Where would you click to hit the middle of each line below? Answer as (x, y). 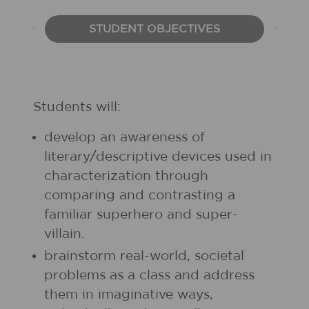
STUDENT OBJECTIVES (154, 29)
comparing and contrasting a (140, 196)
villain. (64, 234)
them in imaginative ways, (129, 295)
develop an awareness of (124, 138)
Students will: (77, 107)
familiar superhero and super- (141, 215)
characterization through (126, 176)
